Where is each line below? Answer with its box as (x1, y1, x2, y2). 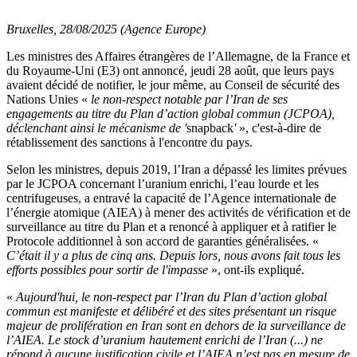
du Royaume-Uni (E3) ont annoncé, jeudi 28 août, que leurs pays (6, 64, 334, 77)
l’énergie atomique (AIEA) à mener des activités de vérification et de (6, 206, 351, 219)
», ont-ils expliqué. (211, 263, 304, 277)
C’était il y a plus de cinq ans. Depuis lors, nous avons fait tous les (6, 249, 340, 262)
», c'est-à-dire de (239, 121, 321, 135)
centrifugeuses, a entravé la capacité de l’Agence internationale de (6, 191, 336, 205)
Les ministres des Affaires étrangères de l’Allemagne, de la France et (6, 49, 350, 63)
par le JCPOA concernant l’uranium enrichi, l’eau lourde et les (6, 177, 319, 190)
